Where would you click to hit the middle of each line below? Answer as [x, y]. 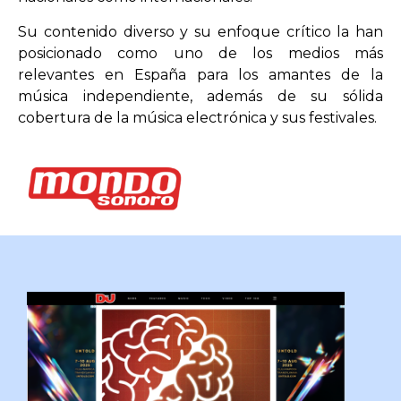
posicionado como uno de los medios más [200, 53]
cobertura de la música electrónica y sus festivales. [197, 117]
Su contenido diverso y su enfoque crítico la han [200, 31]
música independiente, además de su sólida [200, 96]
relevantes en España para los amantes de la [200, 74]
